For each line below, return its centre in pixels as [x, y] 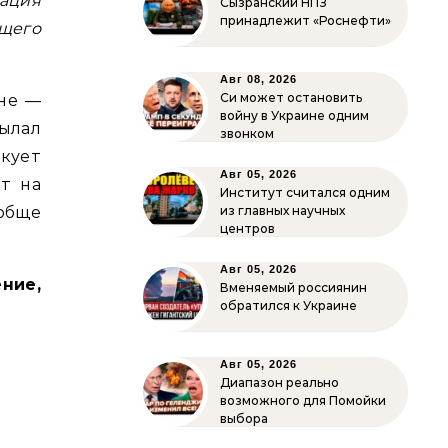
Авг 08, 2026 [258, 79]
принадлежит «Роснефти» [305, 20]
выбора [244, 418]
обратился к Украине [288, 305]
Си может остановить [291, 97]
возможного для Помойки [303, 400]
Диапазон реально [279, 382]
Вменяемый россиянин [293, 287]
